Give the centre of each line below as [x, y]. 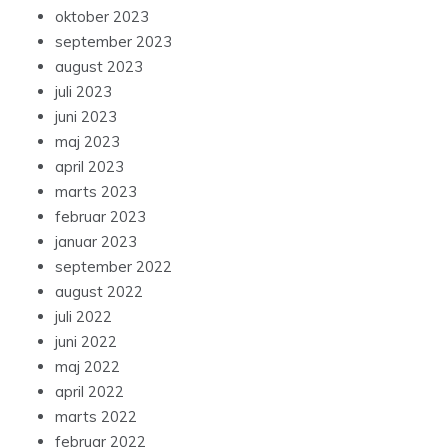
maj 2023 [87, 142]
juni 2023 [86, 117]
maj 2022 [87, 367]
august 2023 [99, 67]
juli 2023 [83, 92]
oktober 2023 [102, 17]
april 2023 [89, 167]
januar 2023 [96, 242]
